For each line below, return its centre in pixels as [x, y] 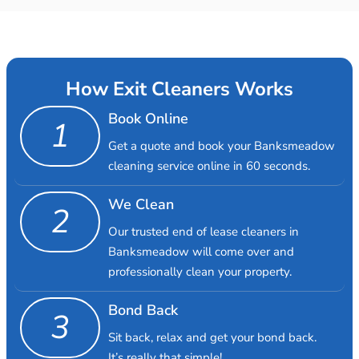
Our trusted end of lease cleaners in [203, 231]
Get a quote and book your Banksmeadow [221, 145]
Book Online [148, 118]
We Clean [141, 204]
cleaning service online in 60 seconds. [209, 165]
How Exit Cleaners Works [179, 89]
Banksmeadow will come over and [201, 251]
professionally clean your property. [200, 271]
